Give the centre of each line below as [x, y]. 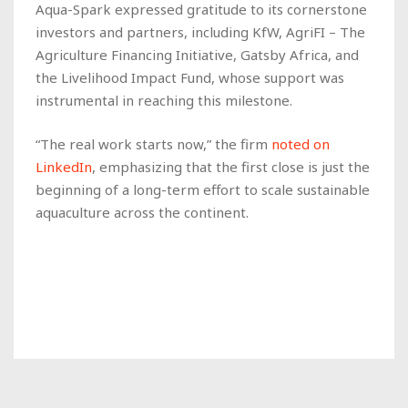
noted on [301, 143]
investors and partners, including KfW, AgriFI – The [200, 31]
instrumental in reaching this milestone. [164, 100]
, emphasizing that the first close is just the [231, 166]
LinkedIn [64, 166]
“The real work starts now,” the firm [153, 143]
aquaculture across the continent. [142, 212]
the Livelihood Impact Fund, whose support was [190, 77]
